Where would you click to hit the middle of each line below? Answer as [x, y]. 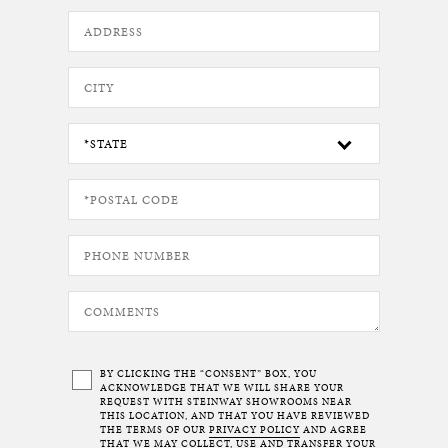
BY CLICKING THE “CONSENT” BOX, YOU [208, 374]
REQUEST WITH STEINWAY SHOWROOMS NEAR [226, 402]
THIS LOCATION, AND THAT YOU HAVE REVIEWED [235, 416]
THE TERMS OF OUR [154, 430]
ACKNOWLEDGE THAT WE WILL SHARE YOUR [222, 388]
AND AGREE [333, 430]
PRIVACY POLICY [254, 430]
